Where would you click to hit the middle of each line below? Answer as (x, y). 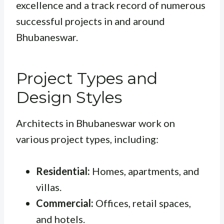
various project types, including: (87, 139)
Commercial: (65, 203)
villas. (49, 187)
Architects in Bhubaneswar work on (95, 123)
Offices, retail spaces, (142, 203)
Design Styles (69, 97)
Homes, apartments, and (145, 171)
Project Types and (87, 78)
